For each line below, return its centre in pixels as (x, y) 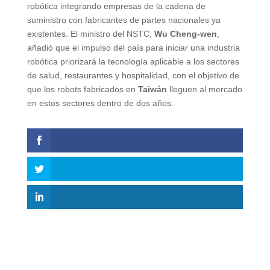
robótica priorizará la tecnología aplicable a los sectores (133, 61)
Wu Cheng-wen (185, 33)
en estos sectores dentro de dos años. (100, 103)
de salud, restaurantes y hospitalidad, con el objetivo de (133, 75)
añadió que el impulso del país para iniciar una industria (133, 47)
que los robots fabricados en (82, 89)
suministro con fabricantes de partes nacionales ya (124, 20)
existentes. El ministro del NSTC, (90, 33)
